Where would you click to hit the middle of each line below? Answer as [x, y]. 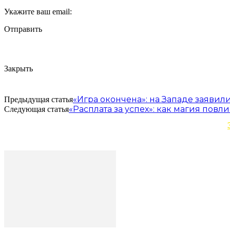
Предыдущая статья [39, 100]
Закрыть [18, 69]
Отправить [23, 29]
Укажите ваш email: [38, 11]
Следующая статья [36, 109]
